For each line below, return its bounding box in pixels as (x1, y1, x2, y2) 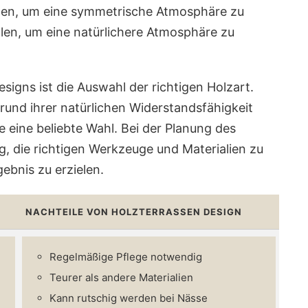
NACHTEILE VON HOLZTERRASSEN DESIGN (25, 206, 242, 217)
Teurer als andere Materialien (49, 270, 193, 284)
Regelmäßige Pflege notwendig (49, 250, 202, 263)
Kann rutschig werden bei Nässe (49, 291, 208, 305)
